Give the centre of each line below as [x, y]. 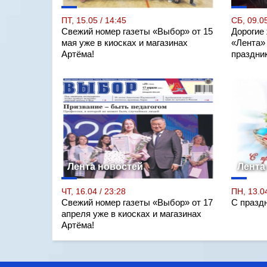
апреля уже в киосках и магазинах [131, 214]
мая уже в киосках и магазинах [125, 43]
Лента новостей [105, 166]
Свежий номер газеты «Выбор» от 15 [137, 31]
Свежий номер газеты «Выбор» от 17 [137, 202]
